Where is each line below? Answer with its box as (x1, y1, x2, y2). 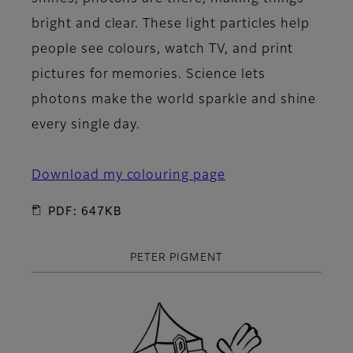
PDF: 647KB (48, 206, 122, 218)
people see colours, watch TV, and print (32, 43, 294, 57)
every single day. (32, 119, 141, 132)
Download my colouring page (32, 169, 225, 183)
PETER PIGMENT (130, 253, 223, 264)
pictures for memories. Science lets (32, 69, 266, 82)
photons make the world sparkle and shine (32, 94, 317, 107)
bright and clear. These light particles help (32, 18, 310, 32)
